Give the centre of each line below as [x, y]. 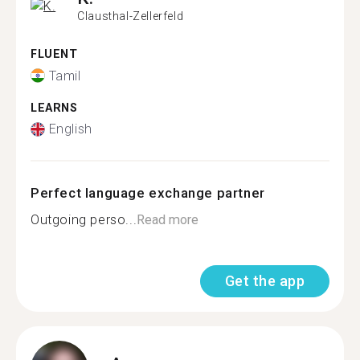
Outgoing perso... [84, 220]
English [70, 129]
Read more [168, 220]
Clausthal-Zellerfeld [131, 16]
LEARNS [54, 108]
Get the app [264, 281]
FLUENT [54, 54]
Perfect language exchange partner [148, 193]
